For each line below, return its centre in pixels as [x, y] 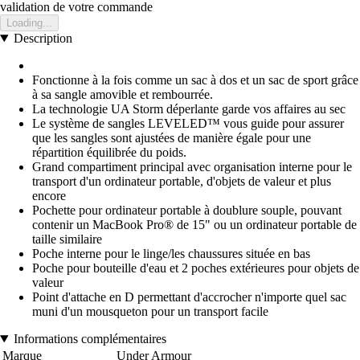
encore [49, 196]
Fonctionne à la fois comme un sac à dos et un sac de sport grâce [195, 80]
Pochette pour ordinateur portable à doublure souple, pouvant [187, 211]
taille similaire [67, 239]
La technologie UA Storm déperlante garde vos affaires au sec [189, 109]
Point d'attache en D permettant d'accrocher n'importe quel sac [189, 297]
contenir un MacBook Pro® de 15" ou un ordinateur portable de [194, 225]
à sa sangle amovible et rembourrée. [123, 95]
